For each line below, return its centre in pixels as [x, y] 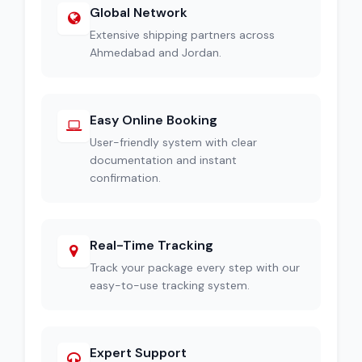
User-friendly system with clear [173, 142]
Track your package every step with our [195, 267]
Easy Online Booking [154, 120]
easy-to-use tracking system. [170, 285]
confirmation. [125, 178]
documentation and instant [163, 160]
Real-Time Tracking [152, 245]
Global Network [139, 13]
